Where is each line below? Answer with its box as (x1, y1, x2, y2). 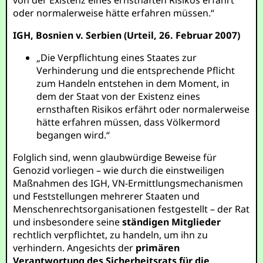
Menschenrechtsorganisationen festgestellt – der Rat (13, 203, 250, 215)
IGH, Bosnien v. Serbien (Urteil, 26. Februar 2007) (13, 29, 241, 42)
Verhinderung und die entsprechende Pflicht (36, 64, 235, 77)
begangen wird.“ (36, 129, 110, 141)
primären (136, 241, 180, 254)
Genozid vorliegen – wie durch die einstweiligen (13, 164, 225, 177)
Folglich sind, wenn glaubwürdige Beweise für (13, 151, 217, 164)
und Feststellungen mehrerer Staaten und (13, 190, 200, 203)
